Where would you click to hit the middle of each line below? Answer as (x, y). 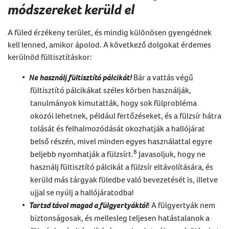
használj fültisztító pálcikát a (81, 166)
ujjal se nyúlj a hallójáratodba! (82, 192)
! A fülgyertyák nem (181, 205)
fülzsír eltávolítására (166, 166)
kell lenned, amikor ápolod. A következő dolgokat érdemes (109, 44)
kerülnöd (24, 56)
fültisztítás (60, 56)
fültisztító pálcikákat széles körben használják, (111, 90)
